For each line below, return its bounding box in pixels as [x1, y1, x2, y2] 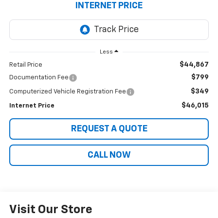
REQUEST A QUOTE [71, 125, 147, 134]
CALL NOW [87, 151, 131, 160]
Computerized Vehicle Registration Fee [9, 89, 126, 95]
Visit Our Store [9, 204, 92, 216]
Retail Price [9, 62, 42, 69]
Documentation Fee [9, 74, 69, 81]
